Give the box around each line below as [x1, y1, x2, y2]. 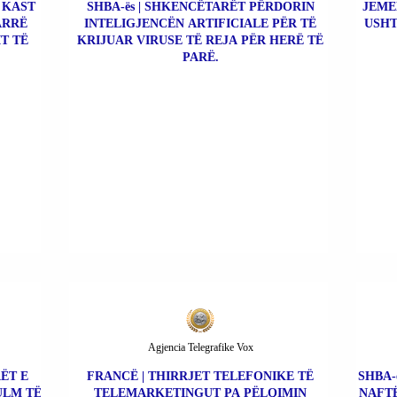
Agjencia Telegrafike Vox [147, 340, 253, 354]
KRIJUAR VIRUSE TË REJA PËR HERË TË [77, 33, 323, 47]
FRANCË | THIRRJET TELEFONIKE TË [87, 369, 314, 383]
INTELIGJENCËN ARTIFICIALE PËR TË [84, 16, 316, 30]
